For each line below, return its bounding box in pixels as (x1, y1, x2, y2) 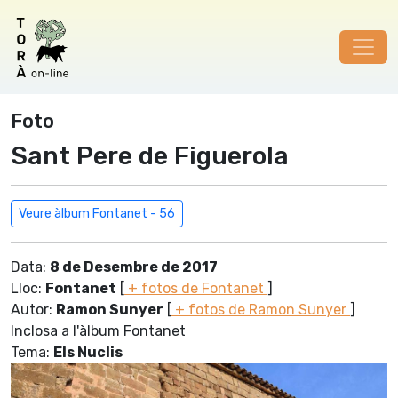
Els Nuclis (53, 344, 123, 361)
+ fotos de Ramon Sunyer (171, 301, 350, 318)
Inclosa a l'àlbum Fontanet (11, 322, 186, 339)
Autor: (11, 301, 56, 318)
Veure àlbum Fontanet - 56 (19, 206, 175, 221)
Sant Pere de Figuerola (11, 140, 289, 171)
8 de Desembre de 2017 (50, 259, 218, 275)
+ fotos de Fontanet (124, 280, 267, 297)
